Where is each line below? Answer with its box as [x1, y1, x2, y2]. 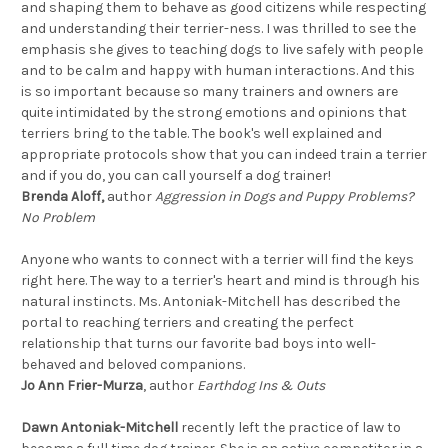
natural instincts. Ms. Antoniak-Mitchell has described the [21, 292, 400, 310]
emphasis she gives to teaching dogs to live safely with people [21, 40, 423, 58]
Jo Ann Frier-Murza [21, 376, 143, 394]
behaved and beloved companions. [21, 355, 245, 373]
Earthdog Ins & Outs [197, 376, 325, 394]
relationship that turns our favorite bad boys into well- [21, 334, 376, 352]
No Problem [21, 208, 95, 226]
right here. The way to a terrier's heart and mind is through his [21, 271, 420, 289]
